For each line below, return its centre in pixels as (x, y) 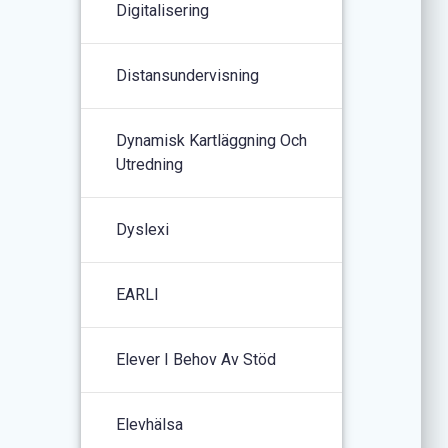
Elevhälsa (150, 424)
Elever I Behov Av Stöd (196, 359)
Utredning (150, 164)
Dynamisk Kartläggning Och (212, 140)
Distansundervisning (188, 75)
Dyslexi (143, 229)
